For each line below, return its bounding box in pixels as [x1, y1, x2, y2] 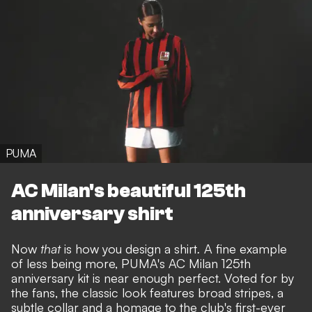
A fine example [201, 240, 287, 256]
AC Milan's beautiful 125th [11, 179, 246, 202]
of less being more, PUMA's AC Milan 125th [11, 255, 251, 271]
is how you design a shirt [61, 240, 197, 256]
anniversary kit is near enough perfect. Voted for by [11, 270, 294, 286]
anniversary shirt [11, 202, 173, 225]
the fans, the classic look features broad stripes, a [11, 284, 283, 300]
